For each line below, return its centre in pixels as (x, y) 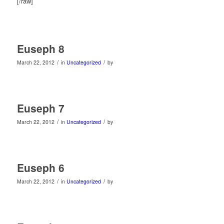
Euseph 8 (40, 48)
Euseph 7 (40, 108)
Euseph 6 (40, 167)
